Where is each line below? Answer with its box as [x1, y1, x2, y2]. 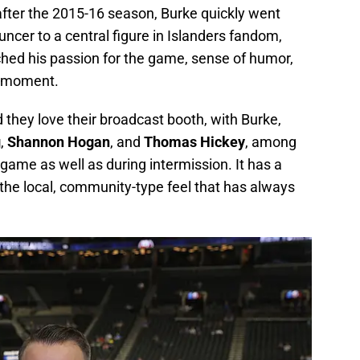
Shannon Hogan [7, 133, 110, 151]
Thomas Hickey [144, 133, 245, 151]
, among [245, 133, 297, 151]
